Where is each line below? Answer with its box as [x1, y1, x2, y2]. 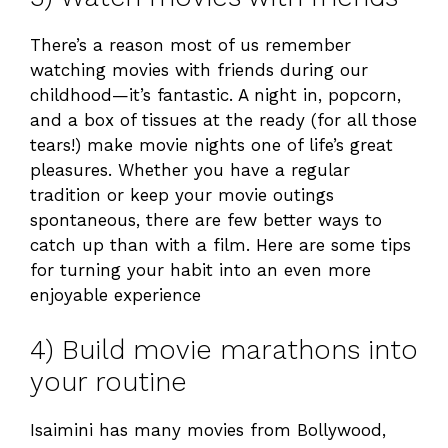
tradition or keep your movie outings [30, 185, 334, 206]
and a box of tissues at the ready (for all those [30, 110, 417, 131]
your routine [30, 365, 187, 398]
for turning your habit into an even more [30, 260, 371, 281]
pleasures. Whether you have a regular [30, 160, 350, 181]
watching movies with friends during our [30, 60, 368, 81]
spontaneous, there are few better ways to [30, 210, 382, 231]
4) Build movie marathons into [30, 333, 418, 366]
